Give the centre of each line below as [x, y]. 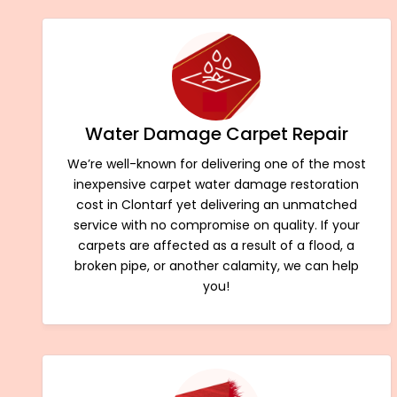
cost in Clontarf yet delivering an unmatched [216, 204]
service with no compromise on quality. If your [216, 225]
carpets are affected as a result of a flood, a [217, 245]
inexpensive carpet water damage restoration [217, 184]
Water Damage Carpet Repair [216, 133]
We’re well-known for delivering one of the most [216, 163]
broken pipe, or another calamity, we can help [216, 265]
